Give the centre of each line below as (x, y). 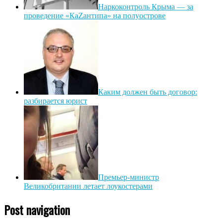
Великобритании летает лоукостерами (88, 186)
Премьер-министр (129, 177)
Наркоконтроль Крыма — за (146, 6)
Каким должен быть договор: (148, 92)
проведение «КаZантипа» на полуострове (95, 15)
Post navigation (37, 209)
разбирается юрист (55, 101)
